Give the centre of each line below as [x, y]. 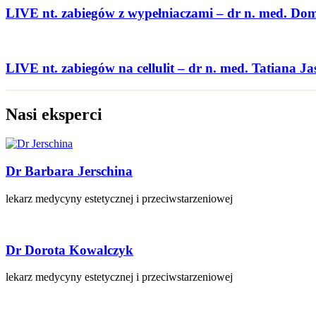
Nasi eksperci [54, 114]
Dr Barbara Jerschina [69, 171]
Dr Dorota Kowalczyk [69, 250]
